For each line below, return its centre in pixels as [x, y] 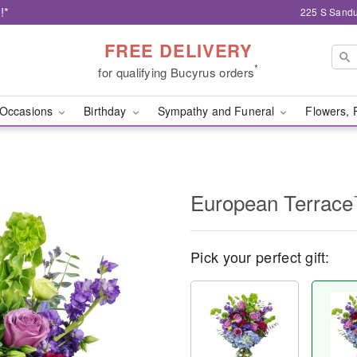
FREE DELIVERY [178, 50]
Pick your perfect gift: [260, 257]
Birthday [107, 111]
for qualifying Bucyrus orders [177, 72]
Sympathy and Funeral [218, 111]
